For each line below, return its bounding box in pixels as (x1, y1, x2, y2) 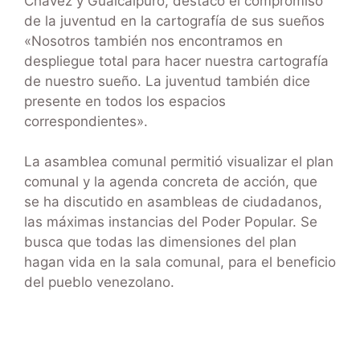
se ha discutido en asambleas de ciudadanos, (24, 194, 322, 211)
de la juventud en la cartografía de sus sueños (24, 12, 325, 29)
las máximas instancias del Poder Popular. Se (24, 214, 317, 231)
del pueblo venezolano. (24, 274, 174, 291)
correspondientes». (24, 112, 148, 129)
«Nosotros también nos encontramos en (24, 32, 283, 49)
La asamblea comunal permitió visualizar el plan (24, 153, 333, 170)
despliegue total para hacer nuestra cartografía (24, 52, 329, 69)
